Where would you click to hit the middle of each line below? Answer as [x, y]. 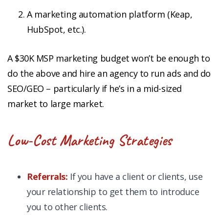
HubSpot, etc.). [56, 30]
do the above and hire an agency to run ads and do [109, 74]
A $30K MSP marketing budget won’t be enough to [109, 58]
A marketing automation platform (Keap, [110, 14]
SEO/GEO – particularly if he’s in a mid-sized [95, 89]
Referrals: [47, 177]
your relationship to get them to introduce [113, 192]
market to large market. [56, 104]
